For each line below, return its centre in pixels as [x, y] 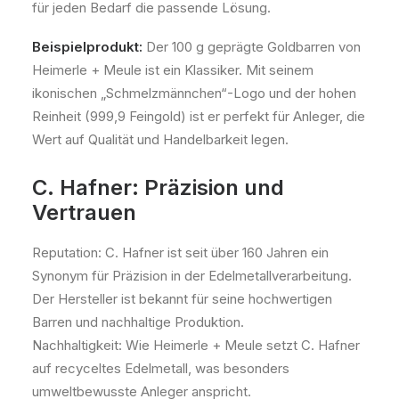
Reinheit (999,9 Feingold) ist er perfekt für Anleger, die [199, 116]
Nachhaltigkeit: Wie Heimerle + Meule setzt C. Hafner [196, 345]
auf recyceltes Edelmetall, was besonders [161, 368]
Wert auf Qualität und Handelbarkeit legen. [160, 139]
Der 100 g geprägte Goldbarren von [252, 47]
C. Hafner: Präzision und [158, 187]
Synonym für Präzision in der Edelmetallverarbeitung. [192, 276]
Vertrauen [84, 212]
